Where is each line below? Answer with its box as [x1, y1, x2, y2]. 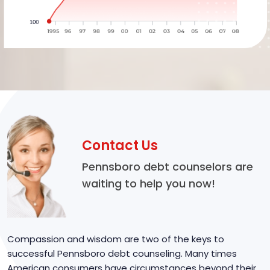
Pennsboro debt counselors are [82, 159, 253, 175]
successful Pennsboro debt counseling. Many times [7, 246, 237, 260]
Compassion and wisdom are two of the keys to [7, 232, 224, 245]
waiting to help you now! [82, 176, 215, 192]
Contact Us [82, 136, 158, 155]
